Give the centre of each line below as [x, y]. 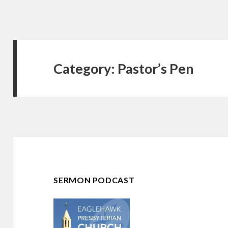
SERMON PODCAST [94, 180]
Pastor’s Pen [156, 68]
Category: [86, 68]
